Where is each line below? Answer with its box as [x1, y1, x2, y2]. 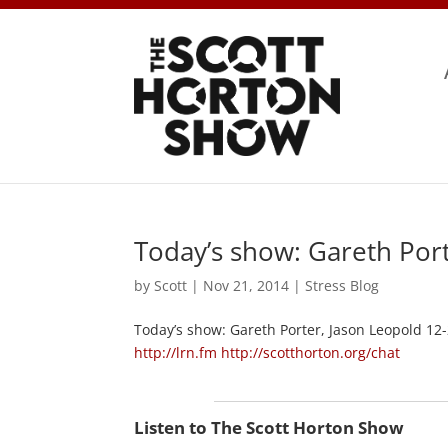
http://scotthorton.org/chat [221, 342, 401, 362]
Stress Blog [305, 275, 380, 295]
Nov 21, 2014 [203, 275, 290, 295]
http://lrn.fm [134, 342, 218, 362]
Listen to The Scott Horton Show [134, 415, 405, 439]
